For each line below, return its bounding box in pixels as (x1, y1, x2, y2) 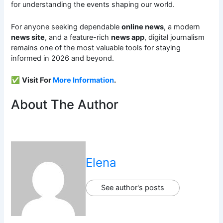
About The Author (11, 97, 119, 112)
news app (111, 32, 145, 42)
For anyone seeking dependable (11, 22, 122, 31)
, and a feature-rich (45, 32, 111, 42)
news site (11, 32, 45, 42)
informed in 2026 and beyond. (11, 53, 114, 63)
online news (121, 22, 164, 31)
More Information (53, 76, 114, 85)
